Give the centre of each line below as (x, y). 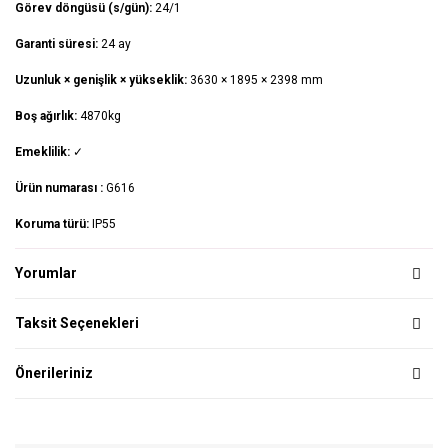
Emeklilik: (44, 152)
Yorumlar (46, 273)
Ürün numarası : (60, 188)
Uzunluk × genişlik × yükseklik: (102, 80)
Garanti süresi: (58, 44)
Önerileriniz (54, 373)
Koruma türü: (53, 224)
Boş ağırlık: (47, 116)
